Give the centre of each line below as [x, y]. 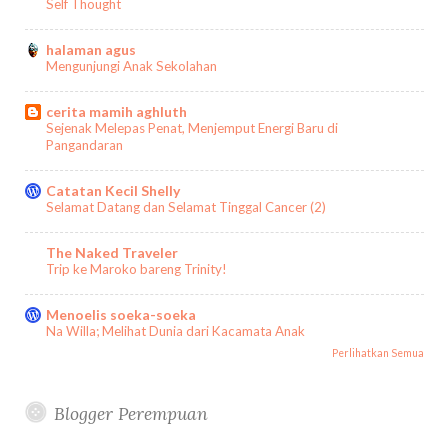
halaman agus [90, 50]
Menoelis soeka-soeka [120, 315]
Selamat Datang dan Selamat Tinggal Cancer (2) [185, 207]
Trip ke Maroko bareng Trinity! [136, 269]
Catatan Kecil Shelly [112, 191]
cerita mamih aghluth [116, 112]
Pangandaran [84, 145]
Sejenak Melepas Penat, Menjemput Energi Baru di [191, 128]
